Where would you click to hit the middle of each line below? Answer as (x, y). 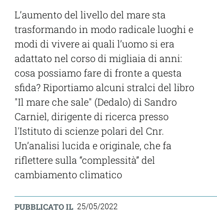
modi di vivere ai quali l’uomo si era (94, 44)
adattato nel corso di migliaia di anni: (98, 58)
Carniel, (33, 116)
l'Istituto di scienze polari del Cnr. (89, 131)
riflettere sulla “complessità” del (85, 160)
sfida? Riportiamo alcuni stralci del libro (104, 87)
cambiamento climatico (68, 175)
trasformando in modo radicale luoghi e (104, 29)
